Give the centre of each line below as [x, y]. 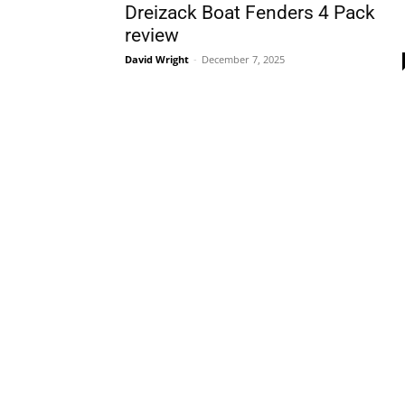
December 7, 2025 [243, 59]
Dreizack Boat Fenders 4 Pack [250, 13]
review [152, 35]
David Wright [157, 59]
